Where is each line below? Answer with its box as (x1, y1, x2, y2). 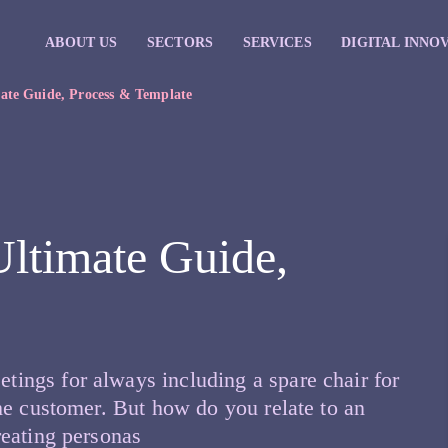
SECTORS (146, 33, 214, 50)
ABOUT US (45, 33, 118, 50)
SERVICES (242, 33, 312, 50)
